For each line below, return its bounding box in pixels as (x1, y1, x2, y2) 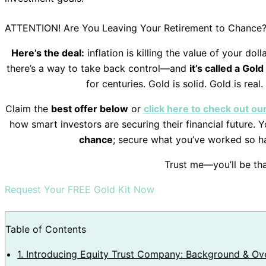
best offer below (50, 102, 128, 115)
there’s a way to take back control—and (6, 62, 189, 74)
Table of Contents (5, 223, 86, 235)
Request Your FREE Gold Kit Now (5, 183, 154, 195)
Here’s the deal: (11, 46, 84, 59)
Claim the (5, 102, 51, 115)
